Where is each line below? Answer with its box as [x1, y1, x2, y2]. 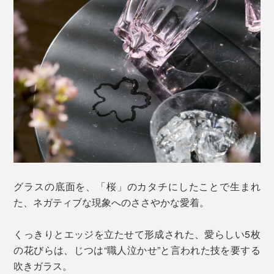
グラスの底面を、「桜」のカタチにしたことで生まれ [13, 179, 261, 194]
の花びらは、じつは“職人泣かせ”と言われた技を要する [13, 243, 261, 257]
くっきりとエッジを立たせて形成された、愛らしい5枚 [13, 227, 261, 242]
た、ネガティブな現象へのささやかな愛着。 [13, 195, 210, 210]
